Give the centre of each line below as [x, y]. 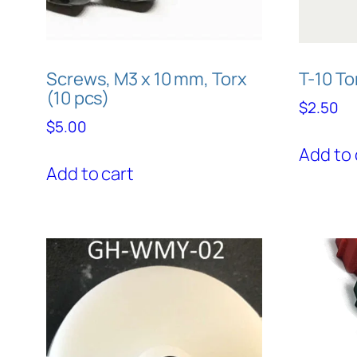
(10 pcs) [78, 98]
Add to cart [90, 174]
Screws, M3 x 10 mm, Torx [147, 78]
